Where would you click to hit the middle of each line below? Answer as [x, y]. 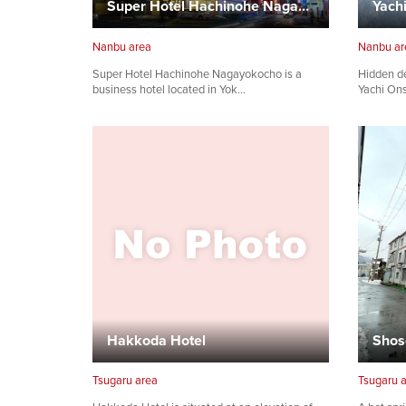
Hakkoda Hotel [156, 340]
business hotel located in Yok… [169, 89]
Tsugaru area [125, 381]
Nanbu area [122, 46]
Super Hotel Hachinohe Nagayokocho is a [197, 73]
